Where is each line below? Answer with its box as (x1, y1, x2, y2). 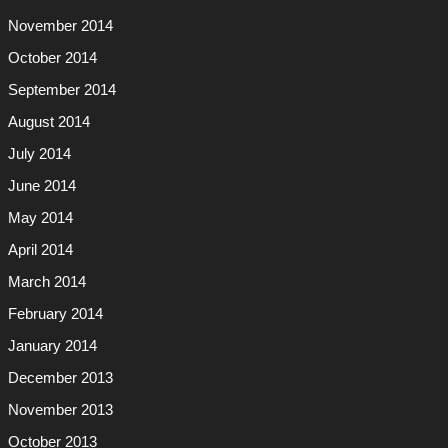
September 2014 (7, 82, 116, 99)
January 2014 (7, 337, 97, 354)
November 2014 (7, 18, 113, 35)
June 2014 (7, 178, 76, 195)
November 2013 (7, 401, 113, 418)
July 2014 (7, 146, 71, 163)
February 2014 (7, 305, 103, 322)
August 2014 (7, 114, 90, 131)
